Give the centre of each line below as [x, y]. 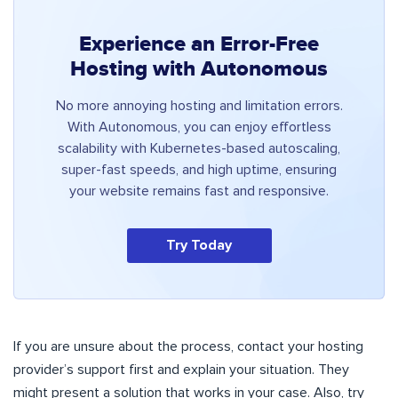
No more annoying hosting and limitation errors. [199, 105]
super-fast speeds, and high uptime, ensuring [199, 169]
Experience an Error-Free [199, 44]
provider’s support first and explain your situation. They [181, 369]
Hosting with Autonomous [199, 69]
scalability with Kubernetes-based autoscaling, [199, 148]
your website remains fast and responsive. [199, 191]
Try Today [199, 245]
